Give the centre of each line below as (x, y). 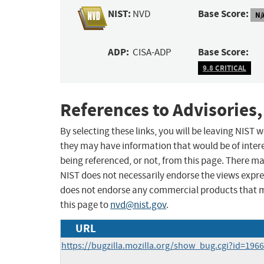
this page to (85, 205)
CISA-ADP (152, 52)
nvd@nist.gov (138, 205)
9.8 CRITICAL (225, 68)
